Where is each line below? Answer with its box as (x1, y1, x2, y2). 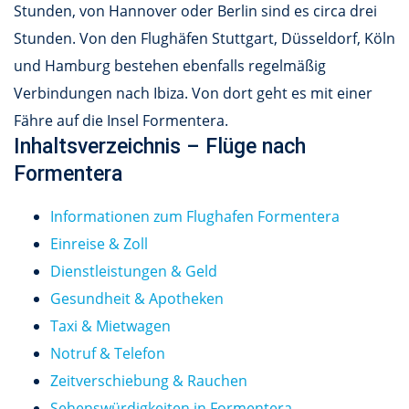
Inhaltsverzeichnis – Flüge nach (14, 133, 306, 159)
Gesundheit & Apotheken (50, 288, 224, 309)
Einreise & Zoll (50, 233, 148, 254)
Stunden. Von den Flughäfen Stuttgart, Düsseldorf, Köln (14, 27, 395, 48)
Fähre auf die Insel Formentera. (14, 110, 228, 131)
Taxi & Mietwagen (50, 315, 171, 336)
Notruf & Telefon (50, 342, 165, 363)
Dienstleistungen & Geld (50, 260, 217, 281)
